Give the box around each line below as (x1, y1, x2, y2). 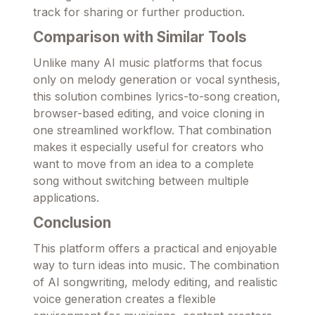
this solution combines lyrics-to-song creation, (33, 89, 281, 104)
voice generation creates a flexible (33, 292, 216, 307)
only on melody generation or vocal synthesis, (33, 72, 281, 87)
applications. (33, 191, 99, 205)
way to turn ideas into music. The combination (33, 258, 279, 273)
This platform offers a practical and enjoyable (33, 241, 277, 256)
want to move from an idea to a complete (33, 157, 254, 172)
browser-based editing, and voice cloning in (33, 106, 264, 121)
